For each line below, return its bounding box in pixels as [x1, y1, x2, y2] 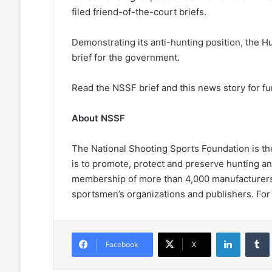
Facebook [105, 239, 138, 250]
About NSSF [71, 112, 125, 124]
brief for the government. [71, 52, 180, 64]
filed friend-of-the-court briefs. [71, 6, 206, 18]
